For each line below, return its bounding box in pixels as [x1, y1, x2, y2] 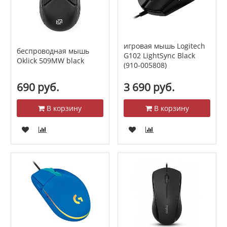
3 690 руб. [123, 80, 175, 95]
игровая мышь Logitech [123, 41, 205, 51]
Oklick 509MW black [16, 55, 84, 65]
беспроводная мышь [16, 46, 89, 56]
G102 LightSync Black [123, 51, 195, 61]
